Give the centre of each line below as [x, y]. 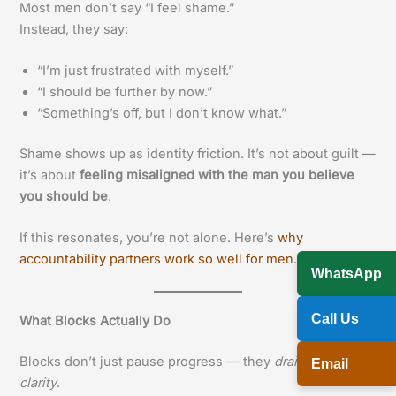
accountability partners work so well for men [157, 259]
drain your [305, 361]
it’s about [50, 175]
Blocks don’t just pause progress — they [147, 361]
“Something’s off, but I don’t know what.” [162, 114]
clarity [38, 382]
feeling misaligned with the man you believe [217, 175]
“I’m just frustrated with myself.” [136, 71]
